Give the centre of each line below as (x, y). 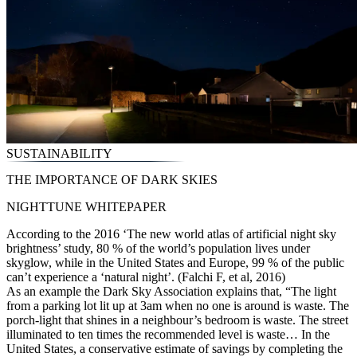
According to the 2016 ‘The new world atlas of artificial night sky (171, 233)
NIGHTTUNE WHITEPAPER (86, 206)
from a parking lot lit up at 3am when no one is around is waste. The (178, 305)
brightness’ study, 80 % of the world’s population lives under (158, 248)
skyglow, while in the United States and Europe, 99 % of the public (175, 262)
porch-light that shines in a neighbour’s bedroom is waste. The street (177, 320)
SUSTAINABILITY (59, 154)
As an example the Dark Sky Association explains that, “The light (171, 291)
